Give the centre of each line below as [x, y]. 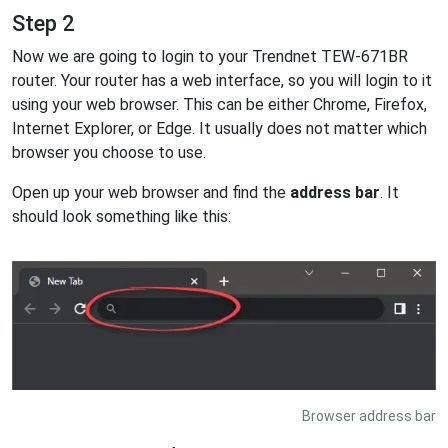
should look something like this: [121, 216]
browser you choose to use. [109, 152]
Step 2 [43, 23]
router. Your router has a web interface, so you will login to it [222, 80]
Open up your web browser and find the [151, 192]
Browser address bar [369, 415]
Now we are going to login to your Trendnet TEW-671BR [210, 56]
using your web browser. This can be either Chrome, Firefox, [219, 104]
